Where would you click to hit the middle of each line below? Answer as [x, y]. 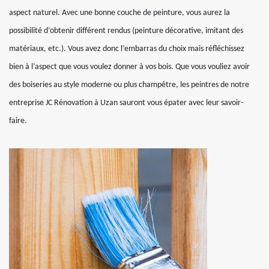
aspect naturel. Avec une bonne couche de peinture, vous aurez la [119, 13]
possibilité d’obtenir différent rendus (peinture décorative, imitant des [126, 31]
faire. [18, 121]
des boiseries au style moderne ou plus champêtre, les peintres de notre [129, 85]
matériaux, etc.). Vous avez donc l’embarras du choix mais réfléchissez [127, 49]
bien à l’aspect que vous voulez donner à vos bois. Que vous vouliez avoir [129, 67]
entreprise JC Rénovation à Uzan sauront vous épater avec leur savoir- [126, 103]
